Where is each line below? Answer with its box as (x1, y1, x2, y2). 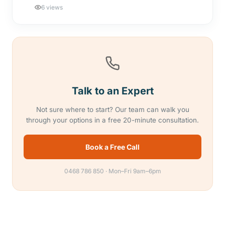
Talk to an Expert (71, 85, 154, 97)
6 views (41, 3, 63, 11)
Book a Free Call (85, 143, 140, 151)
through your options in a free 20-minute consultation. (26, 116, 199, 124)
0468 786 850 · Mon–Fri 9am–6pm (64, 167, 161, 175)
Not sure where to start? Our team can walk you (36, 105, 189, 114)
